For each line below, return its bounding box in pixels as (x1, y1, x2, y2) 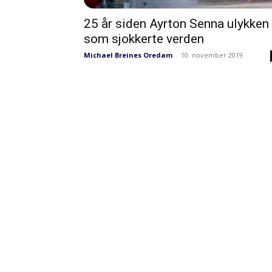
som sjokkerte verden (84, 32, 204, 46)
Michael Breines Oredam (84, 50, 172, 59)
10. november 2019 (181, 50, 243, 59)
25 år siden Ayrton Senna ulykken (84, 16, 269, 31)
